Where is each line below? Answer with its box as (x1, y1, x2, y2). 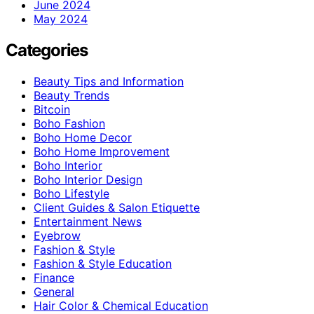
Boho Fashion (34, 116, 105, 130)
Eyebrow (34, 228, 81, 243)
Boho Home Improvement (34, 144, 170, 158)
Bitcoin (34, 102, 70, 116)
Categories (6, 39, 88, 60)
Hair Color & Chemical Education (34, 298, 208, 313)
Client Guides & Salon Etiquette (34, 200, 200, 214)
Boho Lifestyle (34, 186, 109, 200)
